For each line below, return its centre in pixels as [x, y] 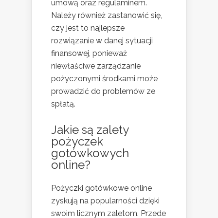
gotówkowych [90, 153]
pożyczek [77, 142]
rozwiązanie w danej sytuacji [102, 41]
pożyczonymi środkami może [104, 79]
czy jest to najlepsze [88, 28]
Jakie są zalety [90, 130]
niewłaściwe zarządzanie [96, 66]
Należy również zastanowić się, [107, 16]
